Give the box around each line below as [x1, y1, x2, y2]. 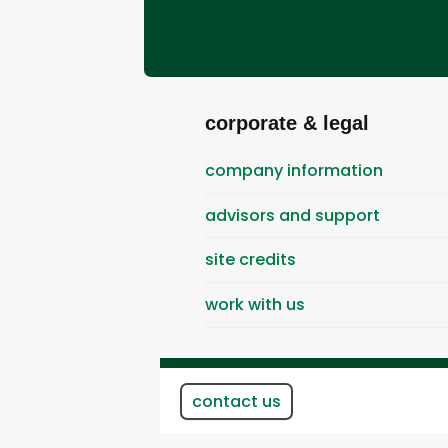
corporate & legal [205, 112, 369, 135]
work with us [205, 292, 305, 316]
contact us [192, 389, 281, 413]
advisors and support [205, 203, 380, 227]
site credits [205, 248, 296, 272]
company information [205, 159, 383, 183]
